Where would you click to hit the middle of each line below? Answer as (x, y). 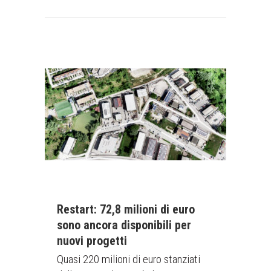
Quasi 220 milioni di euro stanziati (129, 259)
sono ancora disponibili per (124, 225)
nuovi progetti (92, 241)
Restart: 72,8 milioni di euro (126, 209)
